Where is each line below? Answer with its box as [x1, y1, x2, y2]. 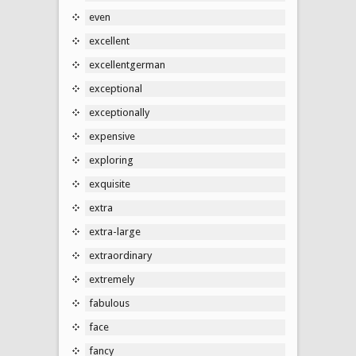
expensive [89, 130, 135, 142]
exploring [89, 153, 133, 166]
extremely [89, 273, 134, 285]
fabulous [89, 296, 130, 309]
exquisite [89, 177, 130, 190]
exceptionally [89, 106, 149, 118]
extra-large [89, 225, 141, 238]
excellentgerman [89, 58, 165, 71]
